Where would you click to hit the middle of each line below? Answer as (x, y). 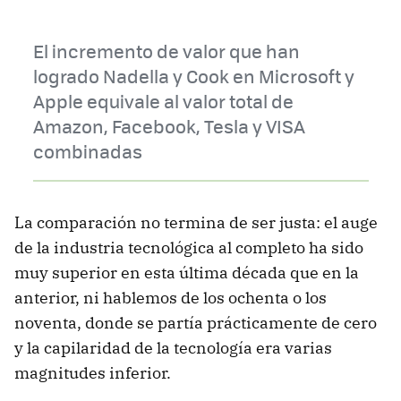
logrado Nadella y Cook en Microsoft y (193, 75)
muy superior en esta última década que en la (187, 272)
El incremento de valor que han (166, 50)
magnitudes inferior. (93, 372)
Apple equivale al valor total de (163, 100)
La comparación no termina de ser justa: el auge (196, 222)
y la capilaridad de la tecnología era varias (173, 347)
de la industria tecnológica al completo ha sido (189, 247)
